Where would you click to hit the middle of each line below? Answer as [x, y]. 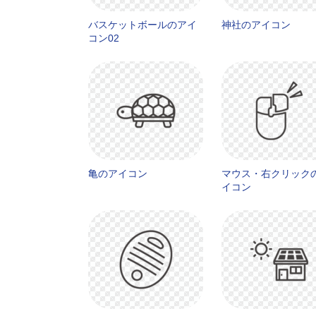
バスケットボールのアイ [142, 25]
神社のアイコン [256, 25]
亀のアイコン [118, 174]
